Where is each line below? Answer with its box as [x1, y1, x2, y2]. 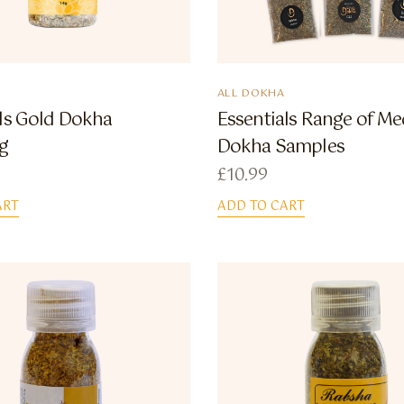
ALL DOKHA [216, 85, 285, 104]
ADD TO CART [216, 196, 305, 218]
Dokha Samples [216, 133, 344, 163]
